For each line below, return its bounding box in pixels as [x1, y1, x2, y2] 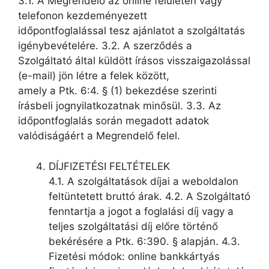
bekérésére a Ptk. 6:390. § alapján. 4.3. [49, 235, 240, 247]
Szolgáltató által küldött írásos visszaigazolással [18, 55, 250, 67]
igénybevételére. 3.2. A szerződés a [18, 40, 192, 52]
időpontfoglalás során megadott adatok [18, 115, 209, 127]
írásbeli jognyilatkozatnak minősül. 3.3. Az [18, 100, 221, 112]
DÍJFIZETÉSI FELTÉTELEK [49, 160, 170, 172]
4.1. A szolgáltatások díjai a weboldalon [49, 175, 238, 187]
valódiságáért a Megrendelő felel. [18, 130, 180, 142]
